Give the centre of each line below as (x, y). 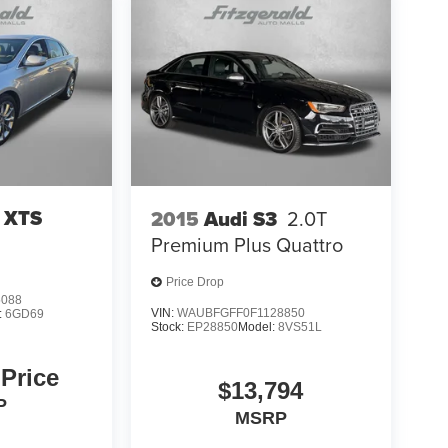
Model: (257, 326)
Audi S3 (240, 218)
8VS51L (299, 326)
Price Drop (194, 282)
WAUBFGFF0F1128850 (240, 312)
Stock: (168, 326)
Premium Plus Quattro (246, 244)
